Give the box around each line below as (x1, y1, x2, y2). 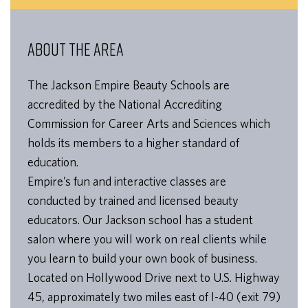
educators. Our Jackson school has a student (27, 212, 253, 228)
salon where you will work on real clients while (27, 232, 267, 247)
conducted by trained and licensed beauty (27, 193, 239, 208)
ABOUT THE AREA (27, 38, 124, 60)
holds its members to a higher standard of (27, 135, 239, 151)
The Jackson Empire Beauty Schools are (27, 78, 230, 93)
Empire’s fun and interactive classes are (27, 174, 226, 189)
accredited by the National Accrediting (27, 97, 222, 112)
